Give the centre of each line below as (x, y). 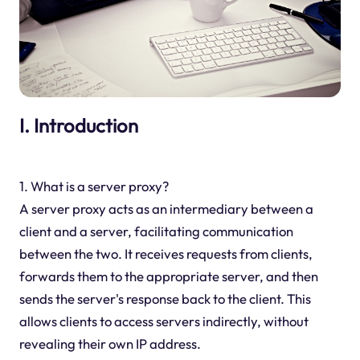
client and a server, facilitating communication (156, 231)
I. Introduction (78, 125)
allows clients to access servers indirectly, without (164, 321)
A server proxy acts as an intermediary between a (166, 209)
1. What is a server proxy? (94, 186)
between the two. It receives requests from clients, (166, 254)
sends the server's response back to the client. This (165, 299)
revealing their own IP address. (110, 344)
